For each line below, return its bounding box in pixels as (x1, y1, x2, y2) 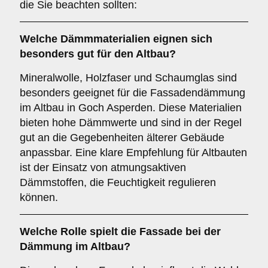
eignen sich (150, 33, 212, 45)
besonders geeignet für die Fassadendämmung (20, 87, 245, 99)
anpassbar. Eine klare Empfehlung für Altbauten (20, 147, 247, 159)
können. (20, 191, 58, 203)
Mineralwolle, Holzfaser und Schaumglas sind (20, 72, 237, 84)
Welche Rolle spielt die (20, 226, 139, 237)
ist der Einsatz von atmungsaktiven (20, 162, 186, 173)
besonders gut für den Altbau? (20, 48, 176, 60)
